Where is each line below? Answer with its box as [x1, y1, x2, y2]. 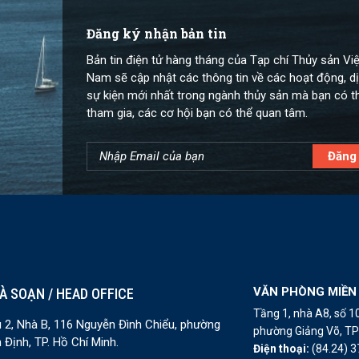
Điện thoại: [253, 342, 313, 356]
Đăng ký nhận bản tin [86, 25, 227, 42]
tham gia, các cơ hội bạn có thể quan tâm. [86, 106, 308, 121]
